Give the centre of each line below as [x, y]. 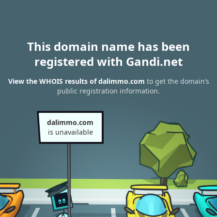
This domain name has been [108, 46]
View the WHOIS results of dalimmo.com [76, 81]
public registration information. [108, 91]
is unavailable [70, 132]
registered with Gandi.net [108, 61]
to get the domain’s [177, 81]
